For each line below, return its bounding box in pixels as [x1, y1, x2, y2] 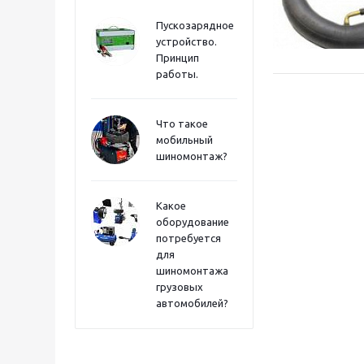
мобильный [156, 134, 213, 145]
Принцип [156, 52, 199, 63]
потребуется [156, 232, 221, 244]
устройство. [156, 36, 217, 47]
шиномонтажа [156, 265, 228, 276]
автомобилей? [156, 297, 228, 309]
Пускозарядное [156, 19, 234, 31]
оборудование [156, 216, 229, 227]
